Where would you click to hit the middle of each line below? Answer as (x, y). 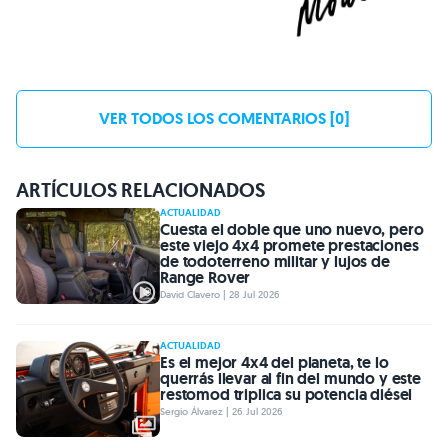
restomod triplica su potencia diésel (286, 395)
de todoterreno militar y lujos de (275, 262)
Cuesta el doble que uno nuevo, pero (292, 230)
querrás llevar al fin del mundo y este (290, 379)
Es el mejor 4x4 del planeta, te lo (274, 363)
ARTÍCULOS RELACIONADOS (140, 190)
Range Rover (205, 278)
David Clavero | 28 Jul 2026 (220, 295)
